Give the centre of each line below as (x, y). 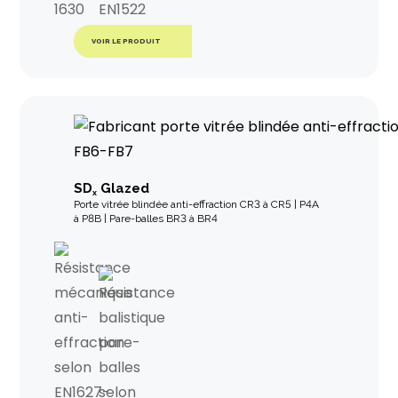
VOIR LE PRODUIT (127, 41)
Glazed (123, 188)
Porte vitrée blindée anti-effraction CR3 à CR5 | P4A (196, 204)
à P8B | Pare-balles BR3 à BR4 (145, 218)
